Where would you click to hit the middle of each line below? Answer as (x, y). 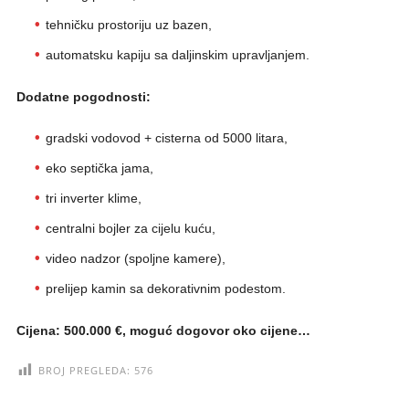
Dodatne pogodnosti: (83, 96)
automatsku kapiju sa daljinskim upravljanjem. (177, 54)
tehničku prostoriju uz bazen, (128, 24)
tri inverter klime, (93, 198)
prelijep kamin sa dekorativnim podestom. (165, 288)
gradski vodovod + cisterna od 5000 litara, (166, 137)
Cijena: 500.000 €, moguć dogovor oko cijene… (163, 330)
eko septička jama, (99, 168)
